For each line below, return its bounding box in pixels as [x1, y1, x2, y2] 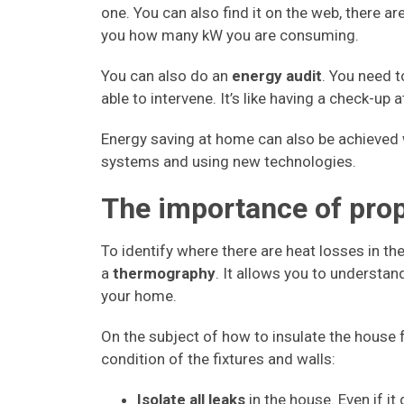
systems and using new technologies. [101, 152, 356, 170]
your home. [101, 287, 177, 305]
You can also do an [101, 67, 232, 85]
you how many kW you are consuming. [101, 26, 359, 44]
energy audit [232, 67, 322, 85]
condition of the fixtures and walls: [101, 350, 335, 368]
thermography [113, 264, 216, 282]
